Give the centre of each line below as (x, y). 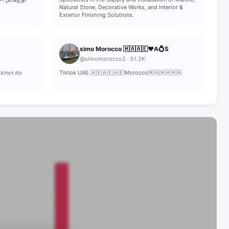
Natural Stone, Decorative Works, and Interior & (121, 7)
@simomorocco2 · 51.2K (112, 59)
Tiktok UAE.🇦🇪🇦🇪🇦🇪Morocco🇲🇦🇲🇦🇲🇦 (121, 73)
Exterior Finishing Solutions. (97, 15)
